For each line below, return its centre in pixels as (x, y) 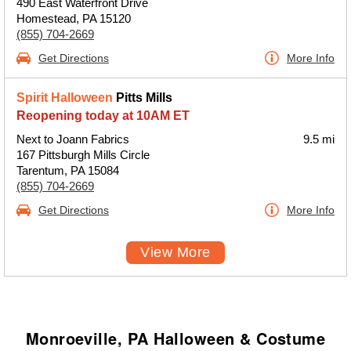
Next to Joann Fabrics (73, 139)
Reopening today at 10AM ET (103, 116)
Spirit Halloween (65, 98)
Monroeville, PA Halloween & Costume (175, 338)
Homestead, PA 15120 (74, 18)
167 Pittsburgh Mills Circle (83, 155)
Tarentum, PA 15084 (68, 170)
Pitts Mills (143, 98)
